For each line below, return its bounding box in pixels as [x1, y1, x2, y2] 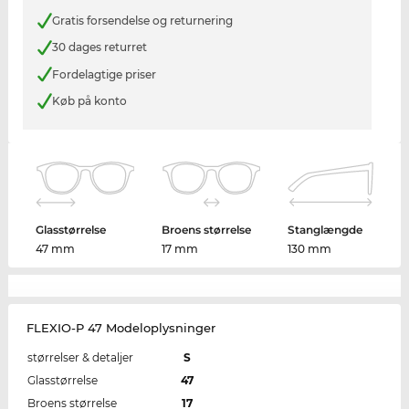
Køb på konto [51, 94, 127, 109]
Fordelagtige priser [51, 67, 156, 81]
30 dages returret [51, 40, 147, 55]
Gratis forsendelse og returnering [51, 13, 233, 27]
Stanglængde [287, 222, 362, 236]
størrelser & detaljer [26, 350, 133, 364]
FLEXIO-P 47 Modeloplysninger [26, 320, 215, 335]
